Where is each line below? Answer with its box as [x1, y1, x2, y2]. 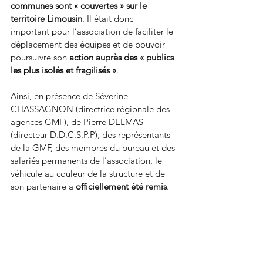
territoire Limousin [11, 12, 82, 24]
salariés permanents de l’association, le [11, 154, 164, 166]
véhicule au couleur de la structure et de [11, 167, 167, 179]
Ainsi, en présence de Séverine [11, 90, 130, 102]
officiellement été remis [76, 180, 167, 192]
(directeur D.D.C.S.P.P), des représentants [11, 129, 173, 140]
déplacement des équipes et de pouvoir [11, 38, 167, 50]
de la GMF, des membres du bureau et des [11, 141, 177, 153]
